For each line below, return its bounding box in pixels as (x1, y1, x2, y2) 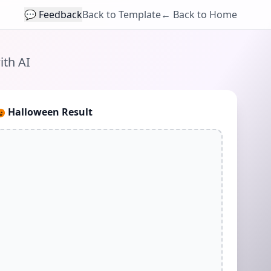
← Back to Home (161, 8, 237, 21)
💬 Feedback (24, 8, 82, 21)
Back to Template (82, 8, 161, 21)
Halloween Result (8, 105, 93, 119)
